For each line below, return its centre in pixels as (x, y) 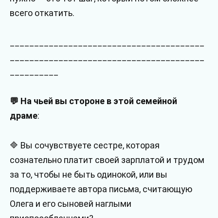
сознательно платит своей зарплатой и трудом (107, 160)
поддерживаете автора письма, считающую (101, 189)
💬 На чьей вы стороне (57, 101)
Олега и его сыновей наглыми (71, 204)
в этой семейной (142, 101)
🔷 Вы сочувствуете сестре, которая (85, 145)
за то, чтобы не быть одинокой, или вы (89, 175)
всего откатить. (42, 13)
